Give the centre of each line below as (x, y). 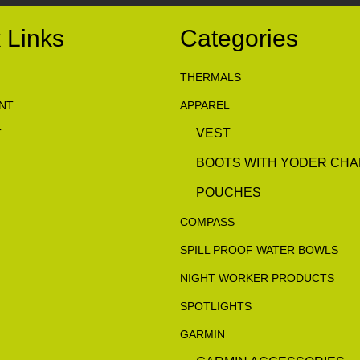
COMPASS (207, 222)
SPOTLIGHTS (216, 306)
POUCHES (229, 192)
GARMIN (202, 334)
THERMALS (211, 77)
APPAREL (205, 105)
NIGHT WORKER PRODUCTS (257, 278)
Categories (239, 38)
